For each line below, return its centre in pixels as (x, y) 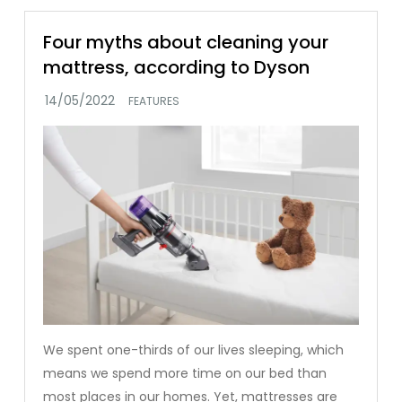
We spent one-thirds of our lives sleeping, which (194, 350)
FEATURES (154, 100)
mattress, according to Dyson (177, 67)
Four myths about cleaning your (186, 42)
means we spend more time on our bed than (185, 374)
